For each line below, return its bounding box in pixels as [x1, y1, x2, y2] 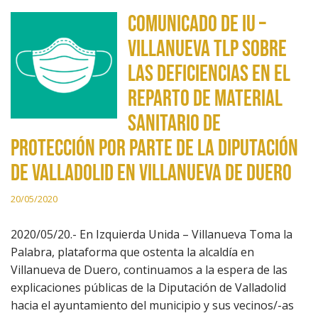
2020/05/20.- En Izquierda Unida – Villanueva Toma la [11, 226, 292, 242]
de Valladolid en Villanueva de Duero [11, 160, 292, 187]
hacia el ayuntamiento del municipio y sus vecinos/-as [11, 297, 294, 313]
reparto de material [128, 85, 283, 113]
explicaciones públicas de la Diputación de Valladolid [11, 280, 286, 295]
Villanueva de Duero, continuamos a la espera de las [11, 262, 287, 278]
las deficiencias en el [128, 60, 290, 88]
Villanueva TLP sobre [128, 35, 287, 63]
